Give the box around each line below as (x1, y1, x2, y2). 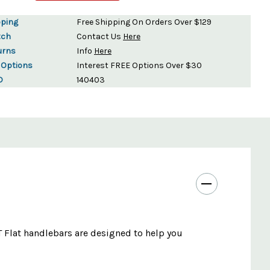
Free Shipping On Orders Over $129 (77, 16, 212, 27)
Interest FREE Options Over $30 (77, 60, 202, 71)
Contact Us (77, 31, 123, 42)
